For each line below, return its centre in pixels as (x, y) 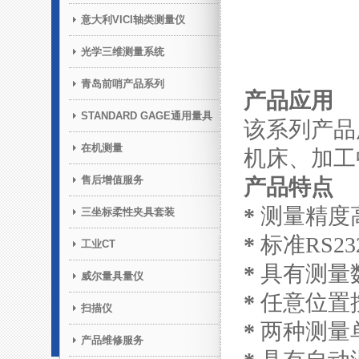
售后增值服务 (112, 180)
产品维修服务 (112, 340)
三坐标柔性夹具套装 (128, 212)
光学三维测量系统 (123, 52)
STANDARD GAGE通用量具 (147, 116)
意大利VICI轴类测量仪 (133, 20)
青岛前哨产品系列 (123, 84)
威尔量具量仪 (112, 276)
